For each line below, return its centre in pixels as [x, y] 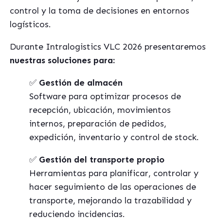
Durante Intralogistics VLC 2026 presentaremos [108, 47]
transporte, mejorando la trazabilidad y [110, 200]
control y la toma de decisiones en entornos [100, 11]
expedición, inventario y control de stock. [114, 137]
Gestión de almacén [81, 83]
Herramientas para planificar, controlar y [114, 173]
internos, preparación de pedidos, [98, 124]
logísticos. [30, 24]
